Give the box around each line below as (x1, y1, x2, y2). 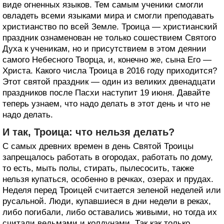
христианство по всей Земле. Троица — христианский (2, 22, 217, 31)
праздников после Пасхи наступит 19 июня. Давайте (2, 88, 210, 97)
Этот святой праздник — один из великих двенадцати (2, 77, 215, 86)
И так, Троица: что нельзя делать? (2, 126, 174, 137)
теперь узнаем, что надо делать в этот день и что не (2, 99, 210, 108)
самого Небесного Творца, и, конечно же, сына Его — (2, 55, 211, 64)
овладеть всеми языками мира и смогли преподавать (2, 11, 214, 20)
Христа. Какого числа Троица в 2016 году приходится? (2, 66, 217, 75)
